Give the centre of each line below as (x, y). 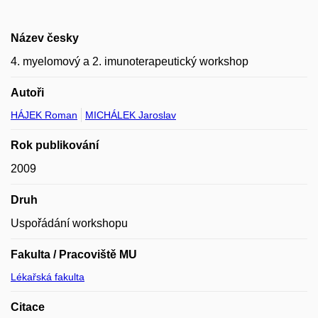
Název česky (45, 38)
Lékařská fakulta (48, 276)
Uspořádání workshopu (69, 223)
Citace (28, 307)
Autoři (27, 92)
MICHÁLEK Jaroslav (131, 115)
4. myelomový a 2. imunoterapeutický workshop (130, 61)
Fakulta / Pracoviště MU (74, 254)
